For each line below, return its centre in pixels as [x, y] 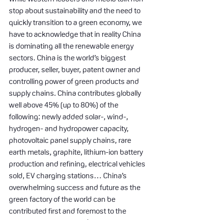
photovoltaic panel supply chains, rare [71, 140]
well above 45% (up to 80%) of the [64, 105]
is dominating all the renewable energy [72, 46]
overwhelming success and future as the [75, 187]
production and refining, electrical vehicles [78, 164]
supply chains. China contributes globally [76, 93]
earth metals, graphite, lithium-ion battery [77, 152]
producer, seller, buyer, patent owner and [75, 69]
